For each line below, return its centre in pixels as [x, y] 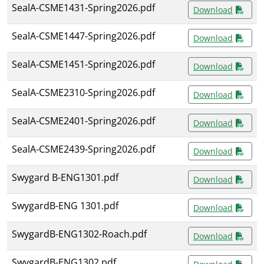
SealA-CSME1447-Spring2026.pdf [83, 36]
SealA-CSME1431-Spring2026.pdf [83, 8]
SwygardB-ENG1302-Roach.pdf [79, 234]
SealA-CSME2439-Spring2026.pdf [83, 149]
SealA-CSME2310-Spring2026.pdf [83, 93]
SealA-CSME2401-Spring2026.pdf [83, 121]
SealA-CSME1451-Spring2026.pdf [83, 65]
